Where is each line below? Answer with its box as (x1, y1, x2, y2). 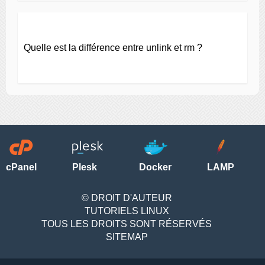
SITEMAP (105, 232, 148, 242)
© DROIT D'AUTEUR (81, 193, 172, 203)
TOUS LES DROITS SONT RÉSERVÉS (41, 219, 212, 229)
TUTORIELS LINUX (84, 206, 169, 216)
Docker (139, 162, 172, 172)
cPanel (6, 162, 37, 172)
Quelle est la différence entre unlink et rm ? (24, 43, 202, 53)
